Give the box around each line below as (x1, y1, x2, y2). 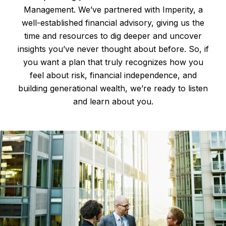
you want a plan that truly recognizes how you (23, 56, 203, 67)
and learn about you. (73, 96, 153, 106)
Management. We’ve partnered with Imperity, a (23, 4, 203, 15)
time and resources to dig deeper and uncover (24, 30, 202, 41)
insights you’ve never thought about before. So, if (17, 43, 209, 54)
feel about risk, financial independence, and (29, 70, 197, 80)
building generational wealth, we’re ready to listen (18, 83, 208, 93)
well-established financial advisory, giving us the (22, 17, 204, 28)
